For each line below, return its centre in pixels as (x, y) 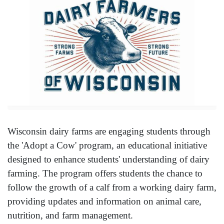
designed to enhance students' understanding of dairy (108, 159)
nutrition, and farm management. (70, 215)
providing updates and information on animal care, (104, 201)
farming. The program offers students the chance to (105, 173)
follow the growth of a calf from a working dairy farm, (112, 187)
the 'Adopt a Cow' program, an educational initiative (107, 145)
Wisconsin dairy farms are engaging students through (109, 131)
